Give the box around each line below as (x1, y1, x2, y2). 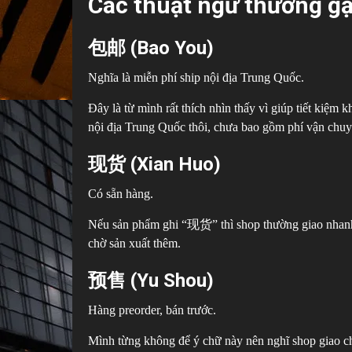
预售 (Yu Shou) (88, 269, 214, 291)
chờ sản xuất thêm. (88, 236, 181, 250)
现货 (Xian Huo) (88, 152, 221, 175)
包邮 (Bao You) (88, 36, 214, 59)
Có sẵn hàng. (88, 186, 153, 200)
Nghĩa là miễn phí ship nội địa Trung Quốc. (88, 70, 304, 84)
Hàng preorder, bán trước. (88, 302, 216, 317)
